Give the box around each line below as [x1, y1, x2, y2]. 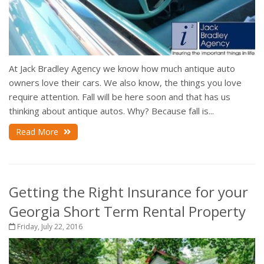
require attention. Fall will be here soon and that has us [9, 91, 230, 103]
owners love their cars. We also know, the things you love [9, 77, 242, 89]
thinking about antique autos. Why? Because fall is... [9, 105, 214, 117]
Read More [16, 126, 61, 138]
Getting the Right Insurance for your [9, 182, 248, 202]
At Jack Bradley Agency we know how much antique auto [9, 62, 235, 75]
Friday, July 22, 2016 [15, 222, 82, 232]
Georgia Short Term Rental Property [9, 202, 246, 222]
